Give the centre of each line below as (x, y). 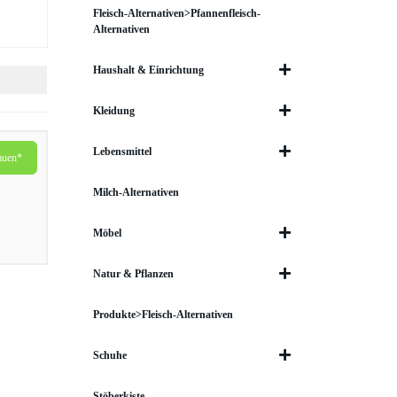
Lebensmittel (122, 152)
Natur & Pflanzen (133, 274)
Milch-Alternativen (136, 192)
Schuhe (109, 355)
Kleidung (113, 111)
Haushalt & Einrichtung (148, 70)
